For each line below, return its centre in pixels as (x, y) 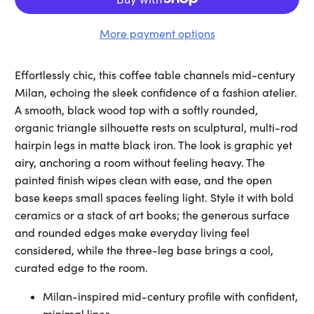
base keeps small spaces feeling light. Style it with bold (155, 198)
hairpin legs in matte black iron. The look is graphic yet (154, 145)
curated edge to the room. (82, 268)
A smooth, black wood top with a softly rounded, (137, 110)
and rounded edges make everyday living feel (132, 233)
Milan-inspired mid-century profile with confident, (171, 297)
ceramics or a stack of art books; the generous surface (152, 216)
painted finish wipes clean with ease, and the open (144, 180)
